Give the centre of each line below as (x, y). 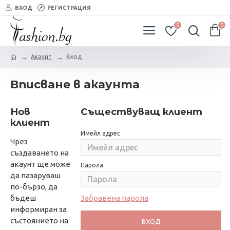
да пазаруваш (35, 175)
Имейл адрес (100, 133)
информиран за (39, 209)
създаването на (40, 153)
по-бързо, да (34, 187)
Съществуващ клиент (141, 112)
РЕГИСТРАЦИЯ (69, 7)
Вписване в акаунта (75, 84)
